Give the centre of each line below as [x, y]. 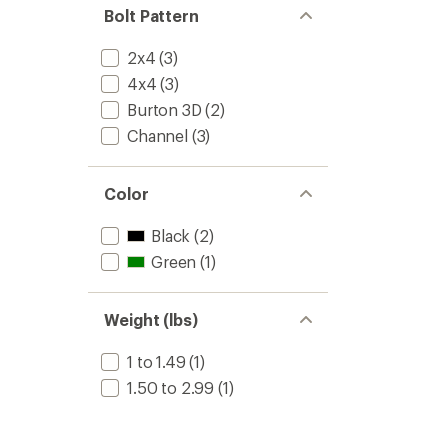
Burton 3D [164, 109]
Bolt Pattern [152, 15]
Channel [157, 135]
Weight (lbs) [151, 319]
